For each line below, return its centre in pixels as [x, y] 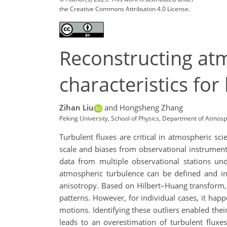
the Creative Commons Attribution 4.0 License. [125, 9]
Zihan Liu [77, 108]
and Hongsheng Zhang [143, 108]
